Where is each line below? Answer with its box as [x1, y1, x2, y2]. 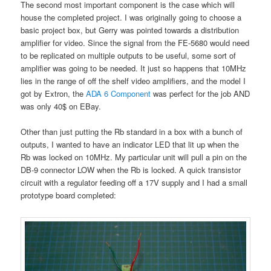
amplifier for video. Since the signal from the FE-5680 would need [21, 36, 250, 48]
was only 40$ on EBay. [21, 100, 102, 112]
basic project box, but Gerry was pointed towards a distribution [21, 24, 240, 36]
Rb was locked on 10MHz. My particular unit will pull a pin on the [21, 151, 247, 163]
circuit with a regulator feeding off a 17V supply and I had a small [21, 176, 248, 188]
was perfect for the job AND [153, 87, 250, 99]
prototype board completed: [21, 189, 117, 201]
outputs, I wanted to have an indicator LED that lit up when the [21, 138, 240, 150]
